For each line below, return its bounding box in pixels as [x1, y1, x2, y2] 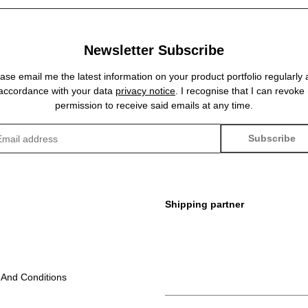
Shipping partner [165, 199, 244, 210]
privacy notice [115, 85, 175, 97]
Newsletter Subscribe [83, 43, 224, 58]
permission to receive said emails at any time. [54, 100, 253, 111]
